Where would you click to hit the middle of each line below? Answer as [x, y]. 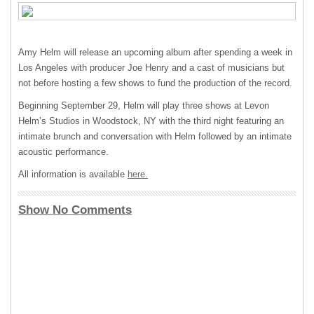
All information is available [73, 174]
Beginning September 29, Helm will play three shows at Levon [144, 105]
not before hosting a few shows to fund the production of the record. [155, 83]
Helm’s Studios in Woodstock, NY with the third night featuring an [151, 121]
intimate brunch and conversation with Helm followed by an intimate [155, 136]
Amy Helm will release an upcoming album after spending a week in [155, 52]
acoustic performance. [63, 152]
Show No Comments [75, 210]
